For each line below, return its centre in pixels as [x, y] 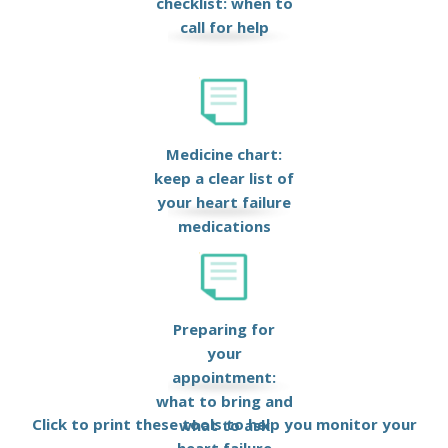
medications [224, 226]
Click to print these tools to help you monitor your [224, 424]
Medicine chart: [224, 154]
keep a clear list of [224, 178]
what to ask [224, 425]
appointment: [224, 377]
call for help [224, 27]
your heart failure [224, 202]
